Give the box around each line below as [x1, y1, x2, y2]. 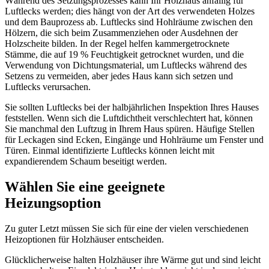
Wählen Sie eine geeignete [5, 178, 165, 195]
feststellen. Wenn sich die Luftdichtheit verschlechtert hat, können [5, 112, 253, 123]
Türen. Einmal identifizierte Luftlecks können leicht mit [5, 145, 214, 156]
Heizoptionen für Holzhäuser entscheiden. [5, 234, 164, 244]
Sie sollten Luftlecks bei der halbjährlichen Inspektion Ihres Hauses [5, 101, 259, 112]
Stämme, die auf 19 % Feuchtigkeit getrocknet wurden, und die [5, 49, 244, 59]
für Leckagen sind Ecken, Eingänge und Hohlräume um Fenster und [5, 134, 264, 145]
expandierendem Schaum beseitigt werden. [5, 156, 167, 166]
